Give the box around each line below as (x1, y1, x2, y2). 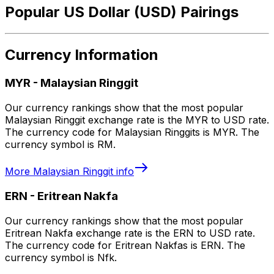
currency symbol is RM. (5, 138, 116, 151)
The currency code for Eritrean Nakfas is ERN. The (5, 239, 245, 251)
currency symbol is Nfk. (5, 251, 117, 264)
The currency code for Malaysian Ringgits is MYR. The (5, 126, 259, 139)
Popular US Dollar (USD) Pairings (5, 2, 239, 21)
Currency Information (5, 46, 158, 64)
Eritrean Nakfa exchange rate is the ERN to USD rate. (5, 226, 255, 239)
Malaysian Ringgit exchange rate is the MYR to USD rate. (5, 114, 269, 127)
